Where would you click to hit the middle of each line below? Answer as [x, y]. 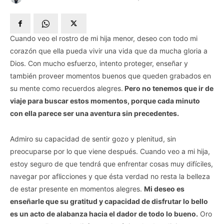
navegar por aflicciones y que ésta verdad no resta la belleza [110, 176]
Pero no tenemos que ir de [168, 88]
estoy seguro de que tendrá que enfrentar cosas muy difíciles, [111, 164]
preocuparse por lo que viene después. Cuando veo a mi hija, [110, 151]
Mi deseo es [164, 189]
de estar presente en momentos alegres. [77, 189]
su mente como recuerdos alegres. [66, 88]
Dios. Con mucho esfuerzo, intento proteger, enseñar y [99, 63]
